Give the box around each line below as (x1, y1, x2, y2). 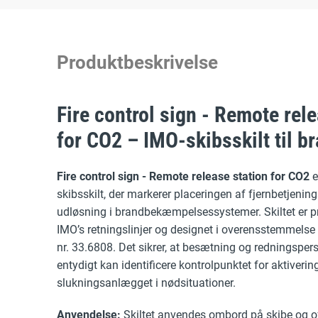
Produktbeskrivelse (57, 52, 218, 73)
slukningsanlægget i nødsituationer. (57, 276, 236, 290)
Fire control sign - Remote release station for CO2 (57, 170, 309, 183)
